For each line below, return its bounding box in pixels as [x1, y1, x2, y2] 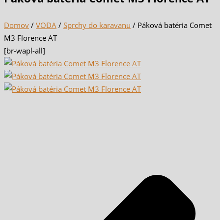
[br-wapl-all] [4, 45, 45, 55]
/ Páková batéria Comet [131, 20, 212, 30]
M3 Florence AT [4, 32, 57, 43]
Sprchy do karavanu [63, 20, 131, 30]
